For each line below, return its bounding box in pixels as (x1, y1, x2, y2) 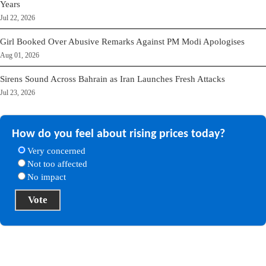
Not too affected (27, 159, 87, 169)
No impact (27, 172, 66, 182)
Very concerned (27, 146, 85, 156)
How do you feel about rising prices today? (12, 128, 225, 141)
